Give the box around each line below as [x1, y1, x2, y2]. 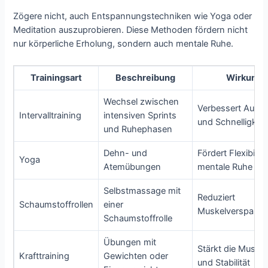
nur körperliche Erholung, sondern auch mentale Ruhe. [13, 38, 234, 50]
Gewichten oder [103, 250, 169, 261]
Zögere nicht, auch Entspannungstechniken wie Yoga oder [13, 11, 252, 22]
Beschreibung [115, 72, 176, 83]
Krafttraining [19, 250, 70, 261]
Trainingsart [31, 72, 83, 83]
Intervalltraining [19, 109, 82, 121]
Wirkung [226, 72, 262, 83]
